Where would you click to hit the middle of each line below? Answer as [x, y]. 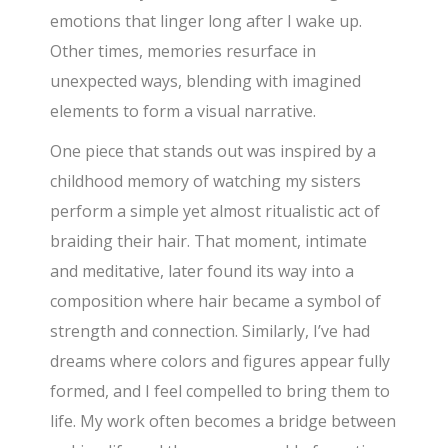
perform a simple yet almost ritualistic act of [215, 210]
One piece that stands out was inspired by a [213, 150]
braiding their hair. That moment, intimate [209, 240]
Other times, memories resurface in [183, 50]
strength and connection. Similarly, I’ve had [210, 330]
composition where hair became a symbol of [216, 300]
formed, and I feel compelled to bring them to [220, 390]
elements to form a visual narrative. [183, 110]
